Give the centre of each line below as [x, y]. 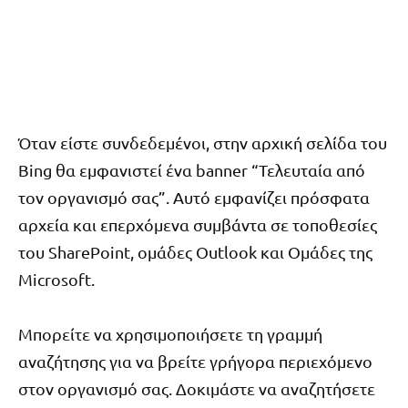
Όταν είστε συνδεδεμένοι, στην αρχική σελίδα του [203, 142]
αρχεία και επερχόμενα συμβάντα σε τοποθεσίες [198, 224]
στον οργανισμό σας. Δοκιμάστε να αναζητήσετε [197, 389]
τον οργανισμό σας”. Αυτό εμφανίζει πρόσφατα [194, 197]
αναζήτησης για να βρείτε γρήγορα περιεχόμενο [195, 362]
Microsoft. [56, 279]
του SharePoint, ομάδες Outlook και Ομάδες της [195, 251]
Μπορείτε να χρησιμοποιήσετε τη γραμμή [170, 334]
